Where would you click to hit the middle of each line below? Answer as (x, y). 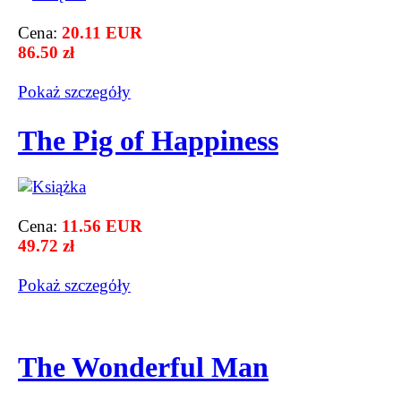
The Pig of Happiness (148, 141)
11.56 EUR (102, 226)
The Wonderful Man (143, 367)
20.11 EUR (102, 32)
